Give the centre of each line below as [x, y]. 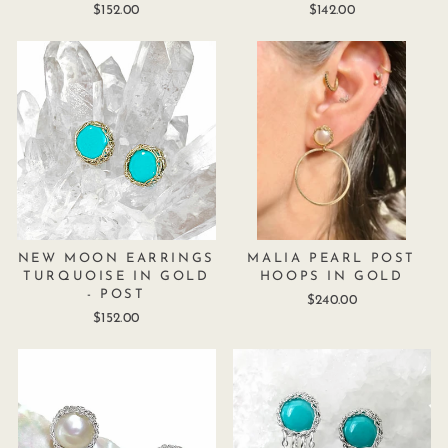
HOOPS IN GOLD [331, 276]
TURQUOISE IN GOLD [116, 276]
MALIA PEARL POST [332, 258]
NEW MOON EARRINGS [116, 258]
